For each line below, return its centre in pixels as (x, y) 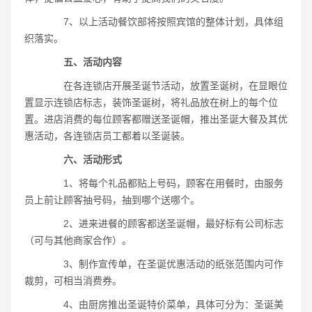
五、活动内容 (93, 62)
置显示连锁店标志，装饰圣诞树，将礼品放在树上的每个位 (151, 102)
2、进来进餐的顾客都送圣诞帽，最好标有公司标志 (164, 224)
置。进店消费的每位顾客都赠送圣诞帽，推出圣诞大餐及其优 (156, 119)
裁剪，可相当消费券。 (73, 281)
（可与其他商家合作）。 (78, 240)
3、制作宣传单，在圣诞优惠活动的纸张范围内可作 (164, 264)
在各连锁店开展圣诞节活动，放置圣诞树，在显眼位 (166, 86)
